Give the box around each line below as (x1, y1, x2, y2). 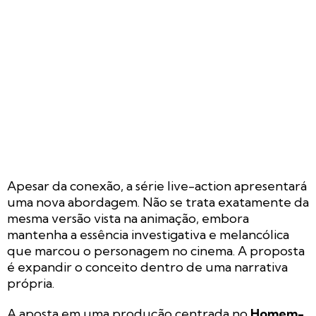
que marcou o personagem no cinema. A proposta (7, 242, 305, 259)
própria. (7, 274, 54, 291)
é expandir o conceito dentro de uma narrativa (7, 258, 288, 275)
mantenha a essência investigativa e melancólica (7, 226, 289, 243)
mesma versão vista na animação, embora (7, 209, 249, 226)
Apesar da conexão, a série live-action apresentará (7, 177, 307, 194)
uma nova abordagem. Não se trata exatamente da (7, 193, 309, 210)
